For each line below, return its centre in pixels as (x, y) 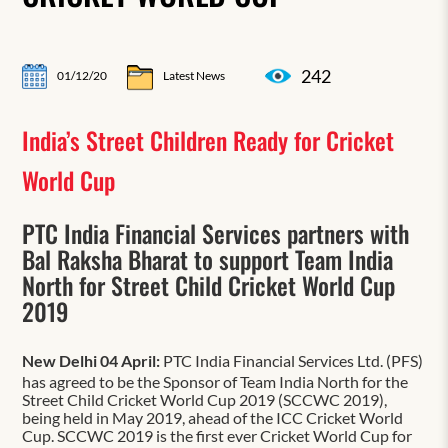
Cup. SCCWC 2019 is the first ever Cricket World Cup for (217, 435)
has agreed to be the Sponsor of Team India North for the (215, 381)
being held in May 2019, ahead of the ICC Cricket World (213, 417)
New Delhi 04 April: (91, 360)
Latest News (194, 76)
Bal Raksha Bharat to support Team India (208, 258)
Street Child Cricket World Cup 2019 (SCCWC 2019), (205, 399)
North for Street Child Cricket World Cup (209, 284)
